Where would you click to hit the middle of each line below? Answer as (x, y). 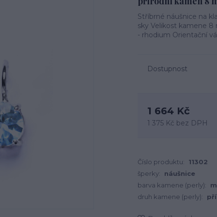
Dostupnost (167, 69)
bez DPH (192, 123)
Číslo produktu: (161, 162)
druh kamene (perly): (170, 197)
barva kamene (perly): (172, 185)
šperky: (149, 173)
